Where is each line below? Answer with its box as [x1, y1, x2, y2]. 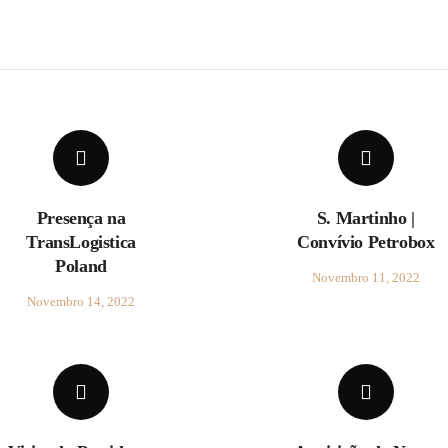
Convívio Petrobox [297, 232, 435, 252]
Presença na [36, 208, 126, 228]
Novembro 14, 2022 [27, 294, 136, 309]
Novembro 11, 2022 [311, 270, 420, 285]
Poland [55, 256, 107, 276]
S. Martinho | [316, 208, 415, 228]
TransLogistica [26, 232, 136, 252]
